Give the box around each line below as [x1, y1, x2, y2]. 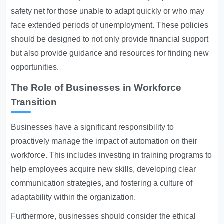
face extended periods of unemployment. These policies [11, 21, 209, 29]
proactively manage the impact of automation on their [11, 137, 198, 145]
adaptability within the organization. [11, 193, 136, 201]
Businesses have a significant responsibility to [11, 123, 174, 131]
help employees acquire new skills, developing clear [11, 165, 196, 173]
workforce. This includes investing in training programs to [11, 151, 212, 159]
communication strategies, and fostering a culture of [11, 179, 193, 187]
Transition [11, 97, 57, 107]
